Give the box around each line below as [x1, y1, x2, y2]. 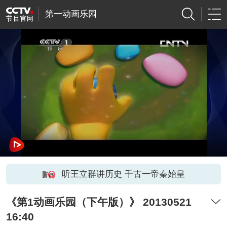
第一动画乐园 [45, 9, 97, 19]
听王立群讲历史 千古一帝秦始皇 [61, 169, 185, 179]
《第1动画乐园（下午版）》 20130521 [6, 196, 192, 208]
